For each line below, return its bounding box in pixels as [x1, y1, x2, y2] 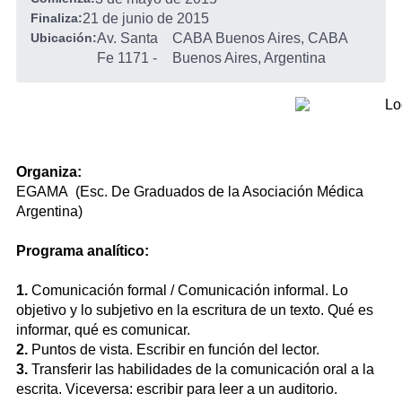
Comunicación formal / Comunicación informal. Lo [31, 283, 348, 298]
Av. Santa [97, 31, 158, 46]
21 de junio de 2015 [83, 11, 209, 26]
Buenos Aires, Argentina [171, 50, 326, 66]
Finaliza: [31, 11, 83, 25]
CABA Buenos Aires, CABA [171, 31, 347, 46]
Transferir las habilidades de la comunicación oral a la [28, 362, 374, 377]
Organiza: [16, 164, 82, 179]
